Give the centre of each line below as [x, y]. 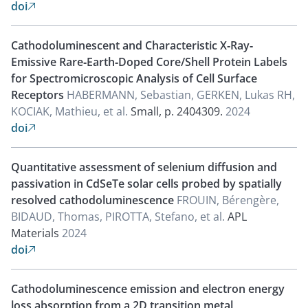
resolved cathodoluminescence [94, 200]
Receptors [39, 95]
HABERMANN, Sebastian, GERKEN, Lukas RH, [181, 95]
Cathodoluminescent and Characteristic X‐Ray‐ [132, 45]
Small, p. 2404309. [177, 111]
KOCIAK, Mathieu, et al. [71, 111]
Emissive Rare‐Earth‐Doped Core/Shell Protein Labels [149, 62]
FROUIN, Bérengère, [228, 200]
